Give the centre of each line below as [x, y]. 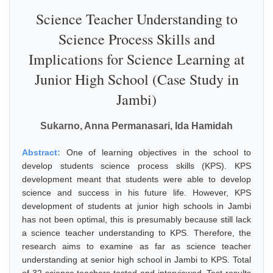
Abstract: [44, 152]
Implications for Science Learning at [136, 59]
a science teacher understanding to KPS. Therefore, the [136, 233]
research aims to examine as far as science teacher [136, 246]
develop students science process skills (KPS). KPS [136, 166]
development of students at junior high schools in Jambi [136, 206]
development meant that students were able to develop [136, 179]
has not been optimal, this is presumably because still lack [136, 219]
